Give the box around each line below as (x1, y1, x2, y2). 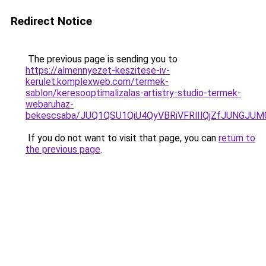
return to (218, 132, 255, 144)
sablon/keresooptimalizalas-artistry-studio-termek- (26, 87, 241, 99)
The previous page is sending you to (26, 53, 178, 65)
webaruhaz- (26, 99, 74, 110)
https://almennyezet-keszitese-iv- (26, 65, 170, 76)
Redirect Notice (11, 14, 92, 28)
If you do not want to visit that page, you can (26, 132, 218, 144)
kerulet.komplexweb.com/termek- (26, 76, 169, 87)
